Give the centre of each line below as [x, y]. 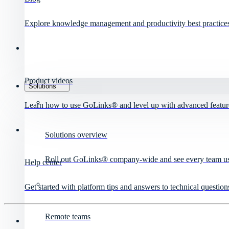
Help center [43, 162]
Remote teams [68, 217]
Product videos [49, 80]
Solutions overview [76, 135]
